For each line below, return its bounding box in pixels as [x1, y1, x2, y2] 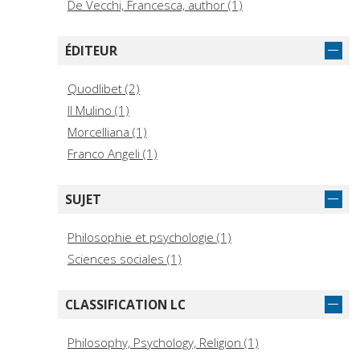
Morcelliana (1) [67, 124, 147, 141]
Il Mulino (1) [67, 102, 129, 119]
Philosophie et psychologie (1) [67, 229, 231, 246]
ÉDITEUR [65, 42, 117, 60]
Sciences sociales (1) [67, 251, 182, 268]
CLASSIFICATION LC [65, 296, 186, 314]
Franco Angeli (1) [67, 145, 157, 162]
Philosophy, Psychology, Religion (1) [67, 334, 259, 351]
